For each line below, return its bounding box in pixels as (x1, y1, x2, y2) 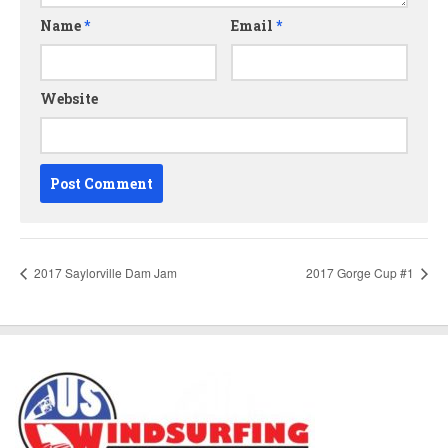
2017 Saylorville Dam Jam (31, 264, 177, 282)
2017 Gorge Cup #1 (306, 264, 417, 282)
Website (40, 89, 98, 109)
